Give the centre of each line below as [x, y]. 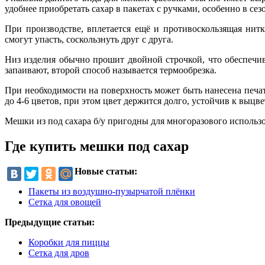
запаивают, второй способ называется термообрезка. [111, 70]
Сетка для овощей [65, 202]
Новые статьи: [106, 172]
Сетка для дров [59, 253]
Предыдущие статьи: [50, 222]
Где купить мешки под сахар [97, 146]
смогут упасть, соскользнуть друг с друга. [89, 40]
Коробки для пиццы [69, 243]
